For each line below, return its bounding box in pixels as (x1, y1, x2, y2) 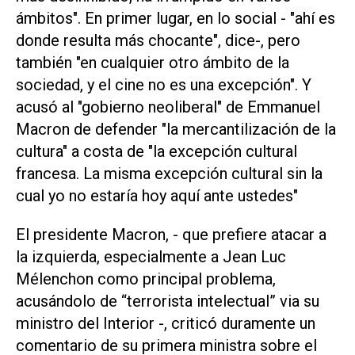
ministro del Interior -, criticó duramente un (16, 313, 315, 333)
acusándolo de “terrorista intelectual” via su (16, 291, 319, 311)
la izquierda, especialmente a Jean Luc (16, 246, 286, 266)
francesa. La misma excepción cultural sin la (16, 163, 323, 183)
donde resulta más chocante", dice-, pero (16, 30, 300, 50)
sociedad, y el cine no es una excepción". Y (16, 74, 311, 94)
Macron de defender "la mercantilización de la (16, 119, 336, 139)
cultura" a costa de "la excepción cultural (16, 141, 297, 161)
